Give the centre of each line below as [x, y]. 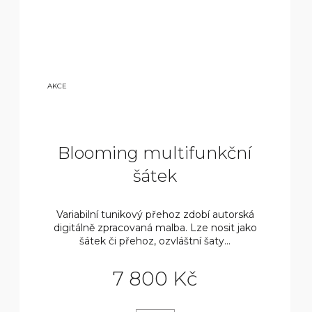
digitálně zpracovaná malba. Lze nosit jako [155, 228]
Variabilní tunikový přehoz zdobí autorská [155, 215]
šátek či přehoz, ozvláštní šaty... [155, 241]
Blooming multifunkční [155, 153]
